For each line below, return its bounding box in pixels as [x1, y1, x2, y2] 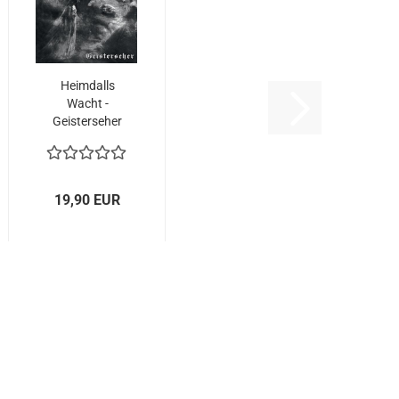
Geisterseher [53, 114, 123, 128]
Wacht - [66, 96, 109, 110]
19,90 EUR [53, 191, 120, 208]
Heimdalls [60, 78, 115, 93]
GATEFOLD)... [49, 150, 126, 164]
